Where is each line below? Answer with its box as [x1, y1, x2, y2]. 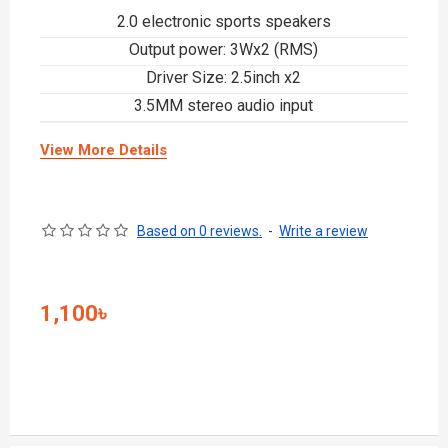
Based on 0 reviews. [137, 222, 262, 239]
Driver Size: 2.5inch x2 [146, 67, 302, 87]
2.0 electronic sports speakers [116, 11, 331, 31]
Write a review [279, 222, 368, 239]
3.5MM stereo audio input [134, 95, 314, 115]
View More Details [40, 140, 167, 159]
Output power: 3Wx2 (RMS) [129, 39, 319, 59]
